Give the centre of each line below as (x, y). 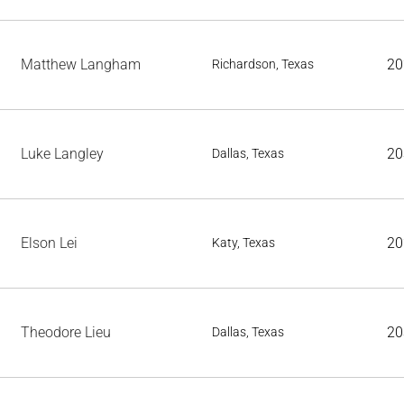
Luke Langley (62, 154)
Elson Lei (49, 243)
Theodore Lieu (66, 332)
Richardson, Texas (263, 64)
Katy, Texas (243, 243)
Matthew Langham (81, 64)
